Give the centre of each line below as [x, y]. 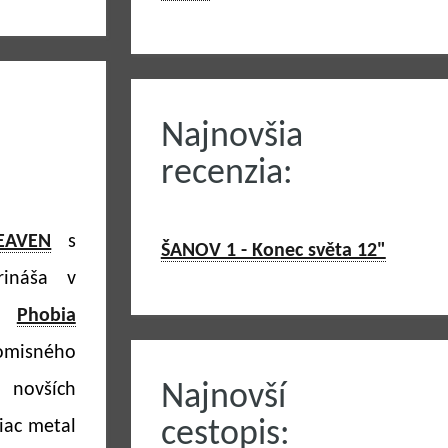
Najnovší [223, 398]
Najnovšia [231, 137]
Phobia [46, 316]
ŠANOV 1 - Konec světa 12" [273, 251]
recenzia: [226, 174]
